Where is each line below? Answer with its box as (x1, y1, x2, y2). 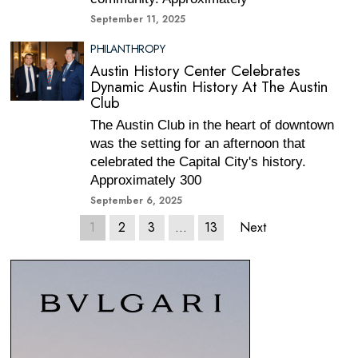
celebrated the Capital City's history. (90, 154, 307, 169)
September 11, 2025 (90, 12, 186, 26)
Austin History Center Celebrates (90, 60, 301, 82)
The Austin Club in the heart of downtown (90, 117, 335, 133)
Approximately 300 (90, 173, 202, 188)
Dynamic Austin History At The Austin (90, 76, 328, 97)
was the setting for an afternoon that (90, 136, 306, 151)
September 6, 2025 (90, 193, 183, 208)
